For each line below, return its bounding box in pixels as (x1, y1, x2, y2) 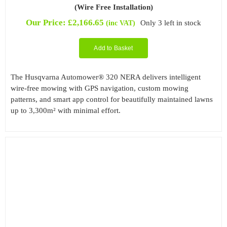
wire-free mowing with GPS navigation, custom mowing (10, 84, 188, 93)
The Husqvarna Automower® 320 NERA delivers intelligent (10, 73, 201, 82)
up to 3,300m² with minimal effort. (10, 106, 121, 115)
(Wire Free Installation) (74, 3, 153, 12)
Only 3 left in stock (140, 18, 202, 27)
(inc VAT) (105, 19, 135, 27)
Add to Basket (94, 45, 133, 52)
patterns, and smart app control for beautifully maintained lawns (10, 95, 213, 104)
